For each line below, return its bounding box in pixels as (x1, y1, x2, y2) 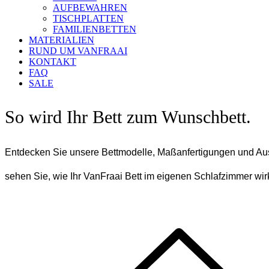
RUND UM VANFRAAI (29, 45, 127, 56)
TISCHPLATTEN (53, 13, 124, 23)
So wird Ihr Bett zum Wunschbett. (5, 106, 251, 127)
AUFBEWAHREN (53, 2, 127, 13)
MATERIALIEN (29, 34, 94, 45)
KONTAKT (29, 56, 76, 67)
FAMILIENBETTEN (53, 23, 136, 34)
